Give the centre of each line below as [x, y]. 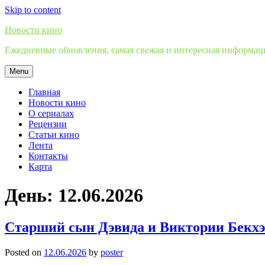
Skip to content [33, 10]
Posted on [24, 252]
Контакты [48, 156]
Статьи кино [54, 135]
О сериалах [51, 113]
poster [112, 252]
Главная [44, 92]
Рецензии [48, 124]
